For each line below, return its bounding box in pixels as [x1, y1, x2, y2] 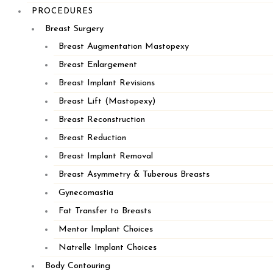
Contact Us [32, 147, 75, 155]
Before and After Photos [32, 94, 127, 102]
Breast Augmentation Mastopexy [58, 41, 189, 51]
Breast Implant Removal [58, 151, 153, 161]
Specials [32, 129, 62, 138]
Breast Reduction [58, 133, 126, 143]
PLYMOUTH [6, 174, 68, 183]
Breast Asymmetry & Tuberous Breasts [58, 169, 210, 179]
